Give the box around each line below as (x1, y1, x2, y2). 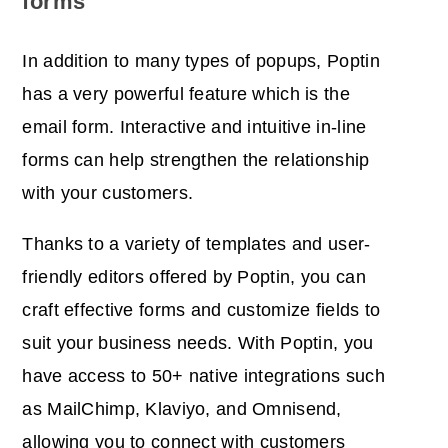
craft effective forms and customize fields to (22, 300, 381, 321)
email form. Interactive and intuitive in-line (22, 117, 367, 138)
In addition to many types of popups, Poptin (22, 51, 380, 72)
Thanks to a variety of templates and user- (22, 234, 371, 255)
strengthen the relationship (149, 150, 370, 171)
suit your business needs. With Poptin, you (22, 333, 374, 354)
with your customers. (22, 183, 194, 204)
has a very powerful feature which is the (22, 84, 350, 105)
